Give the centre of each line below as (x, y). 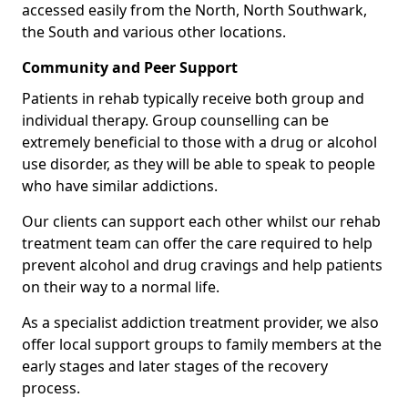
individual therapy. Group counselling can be (175, 120)
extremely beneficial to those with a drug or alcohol (199, 142)
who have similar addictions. (120, 185)
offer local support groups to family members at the (202, 344)
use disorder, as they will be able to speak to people (199, 163)
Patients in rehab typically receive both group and (193, 98)
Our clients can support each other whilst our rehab (201, 221)
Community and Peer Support (130, 67)
